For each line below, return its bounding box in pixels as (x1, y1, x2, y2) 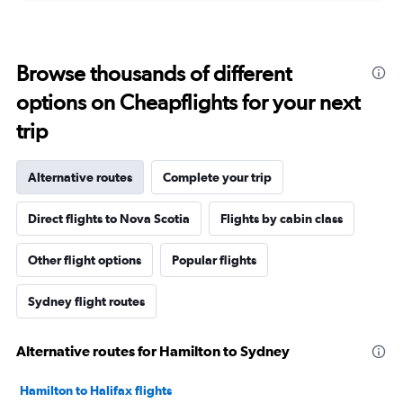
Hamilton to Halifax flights (20, 382, 172, 398)
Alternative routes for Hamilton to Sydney (16, 342, 290, 359)
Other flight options (28, 252, 141, 267)
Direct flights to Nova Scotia (28, 210, 190, 226)
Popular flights (172, 252, 256, 267)
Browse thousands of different (16, 59, 291, 86)
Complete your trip (163, 169, 272, 184)
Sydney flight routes (28, 293, 145, 309)
